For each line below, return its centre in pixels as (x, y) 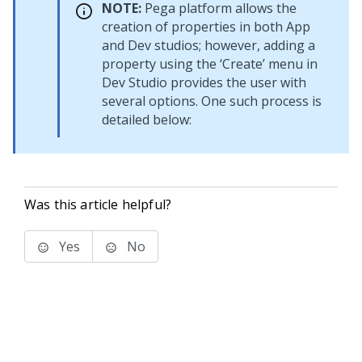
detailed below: (147, 120)
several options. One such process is (212, 101)
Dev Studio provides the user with (204, 82)
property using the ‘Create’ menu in (210, 64)
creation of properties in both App (206, 27)
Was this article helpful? (98, 204)
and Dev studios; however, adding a (208, 45)
